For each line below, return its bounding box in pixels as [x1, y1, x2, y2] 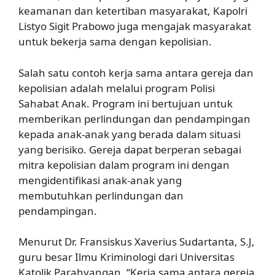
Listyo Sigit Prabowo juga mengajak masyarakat [18, 19, 251, 33]
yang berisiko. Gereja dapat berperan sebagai [18, 142, 241, 157]
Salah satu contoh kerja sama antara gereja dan [18, 65, 254, 80]
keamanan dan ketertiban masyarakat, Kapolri [18, 4, 247, 18]
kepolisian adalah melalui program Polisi [18, 80, 215, 95]
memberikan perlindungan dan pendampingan [18, 111, 250, 126]
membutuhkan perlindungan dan [18, 188, 184, 203]
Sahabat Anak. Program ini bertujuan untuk [18, 96, 233, 110]
